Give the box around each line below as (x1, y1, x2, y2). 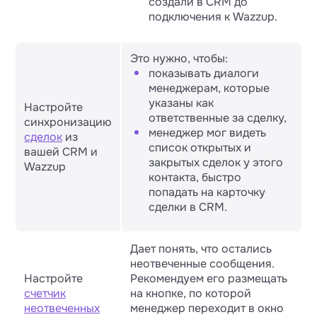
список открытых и (149, 140, 251, 155)
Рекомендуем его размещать (130, 271, 287, 286)
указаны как (149, 96, 214, 110)
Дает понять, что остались (130, 241, 272, 256)
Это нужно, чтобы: (130, 51, 228, 66)
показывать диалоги (149, 66, 259, 81)
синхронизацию (24, 115, 112, 129)
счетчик (24, 286, 66, 301)
